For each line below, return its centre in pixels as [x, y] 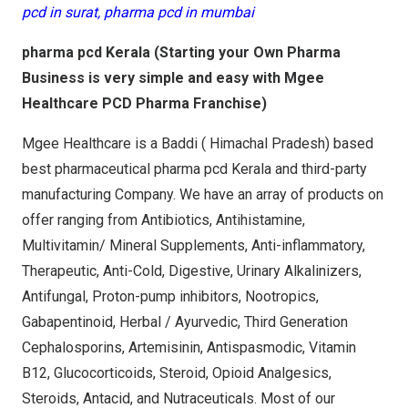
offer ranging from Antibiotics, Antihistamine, [163, 220]
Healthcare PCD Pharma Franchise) [144, 104]
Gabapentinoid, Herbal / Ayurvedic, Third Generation [185, 322]
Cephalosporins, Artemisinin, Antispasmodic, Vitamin [189, 348]
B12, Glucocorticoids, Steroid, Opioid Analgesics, [177, 373]
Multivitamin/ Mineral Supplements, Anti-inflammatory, [194, 246]
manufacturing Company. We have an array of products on [203, 195]
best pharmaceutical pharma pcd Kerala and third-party [194, 169]
